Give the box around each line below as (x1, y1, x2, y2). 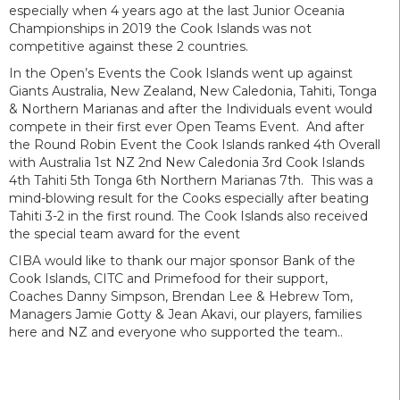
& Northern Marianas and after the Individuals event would (9, 100, 372, 117)
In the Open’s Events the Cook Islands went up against (9, 64, 353, 81)
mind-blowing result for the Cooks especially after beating (9, 189, 369, 206)
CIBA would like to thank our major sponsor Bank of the (9, 252, 355, 269)
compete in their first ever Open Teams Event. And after (9, 118, 364, 135)
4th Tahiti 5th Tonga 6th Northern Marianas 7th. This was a (9, 171, 373, 188)
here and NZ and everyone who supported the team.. (9, 323, 343, 340)
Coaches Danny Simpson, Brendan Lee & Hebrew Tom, (9, 287, 353, 304)
